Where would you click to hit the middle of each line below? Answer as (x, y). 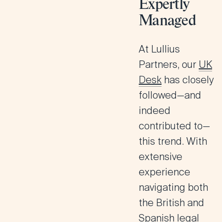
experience (165, 172)
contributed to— (174, 126)
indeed (155, 111)
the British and (171, 203)
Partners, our (169, 64)
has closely (189, 80)
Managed (167, 21)
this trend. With (173, 141)
